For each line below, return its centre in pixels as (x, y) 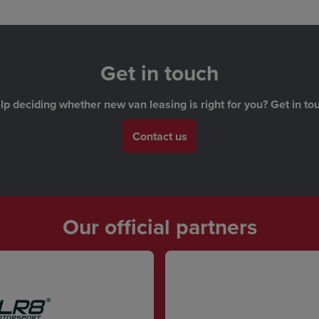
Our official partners (159, 226)
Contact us (159, 136)
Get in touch (159, 73)
